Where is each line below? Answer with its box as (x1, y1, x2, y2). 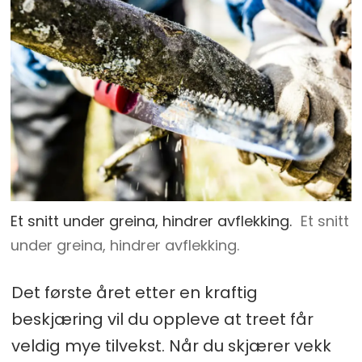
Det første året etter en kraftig (11, 280, 258, 304)
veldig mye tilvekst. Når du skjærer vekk (11, 334, 331, 357)
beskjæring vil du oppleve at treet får (11, 307, 314, 330)
